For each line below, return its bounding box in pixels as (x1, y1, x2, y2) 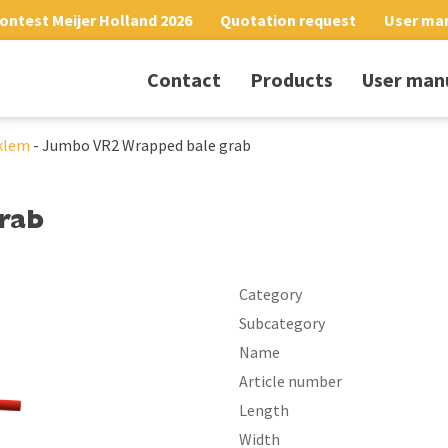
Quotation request (220, 10, 356, 30)
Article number (239, 371, 342, 391)
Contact (147, 67, 221, 93)
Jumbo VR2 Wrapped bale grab (42, 135, 251, 155)
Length (239, 400, 289, 420)
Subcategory (239, 313, 325, 333)
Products (250, 67, 333, 93)
